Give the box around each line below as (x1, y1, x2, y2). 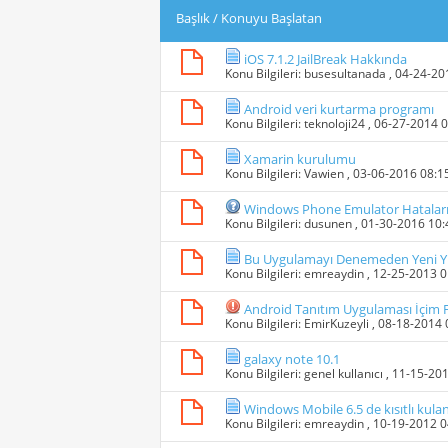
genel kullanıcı (304, 365, 383, 383)
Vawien (304, 165, 344, 183)
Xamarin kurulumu (244, 150, 356, 169)
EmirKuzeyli (304, 315, 369, 333)
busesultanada (304, 65, 386, 83)
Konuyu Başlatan (221, 9, 322, 28)
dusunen (304, 215, 352, 233)
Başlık (176, 9, 210, 28)
